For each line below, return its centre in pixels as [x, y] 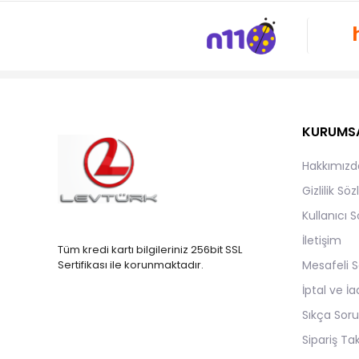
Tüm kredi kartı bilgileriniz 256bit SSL [150, 249]
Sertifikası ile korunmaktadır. [131, 264]
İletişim [322, 240]
